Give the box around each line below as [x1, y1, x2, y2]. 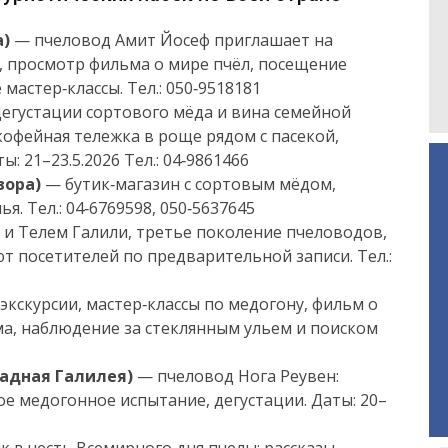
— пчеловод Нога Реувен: [133, 365, 339, 387]
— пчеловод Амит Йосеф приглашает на [10, 29, 333, 51]
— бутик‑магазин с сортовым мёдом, [41, 173, 336, 195]
